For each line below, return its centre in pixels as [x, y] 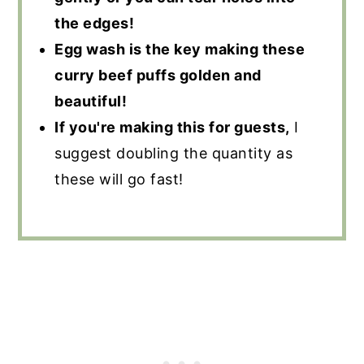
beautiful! [91, 102]
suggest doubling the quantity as [174, 154]
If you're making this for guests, [172, 128]
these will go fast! [119, 180]
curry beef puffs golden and [158, 76]
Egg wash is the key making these [180, 50]
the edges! [95, 24]
